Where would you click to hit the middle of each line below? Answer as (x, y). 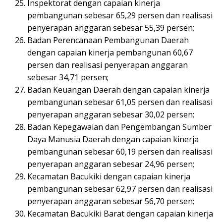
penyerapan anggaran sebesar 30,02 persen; (111, 114)
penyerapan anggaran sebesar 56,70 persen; (111, 201)
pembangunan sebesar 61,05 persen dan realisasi (120, 102)
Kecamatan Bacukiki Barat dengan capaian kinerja (120, 213)
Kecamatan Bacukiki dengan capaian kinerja (109, 176)
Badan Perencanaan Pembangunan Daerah (108, 40)
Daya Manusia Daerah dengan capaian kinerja (113, 139)
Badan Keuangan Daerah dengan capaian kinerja (118, 89)
